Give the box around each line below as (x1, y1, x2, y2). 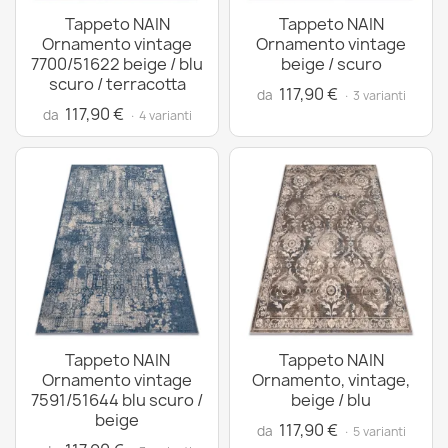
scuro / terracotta (48, 73, 186, 95)
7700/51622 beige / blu (31, 53, 203, 75)
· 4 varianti (128, 107, 192, 124)
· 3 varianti (342, 87, 406, 104)
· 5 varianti (342, 423, 406, 440)
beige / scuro (280, 53, 382, 75)
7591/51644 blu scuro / (31, 389, 203, 411)
